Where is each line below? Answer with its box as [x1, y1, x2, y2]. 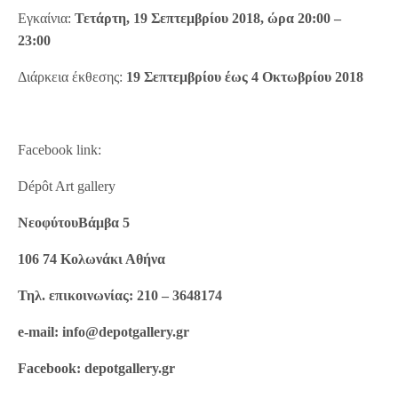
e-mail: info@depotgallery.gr [18, 324, 190, 340]
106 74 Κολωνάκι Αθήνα [18, 251, 166, 267]
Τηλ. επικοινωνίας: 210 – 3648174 [18, 288, 223, 304]
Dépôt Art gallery [18, 179, 116, 195]
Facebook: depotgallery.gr [18, 361, 176, 377]
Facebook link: [18, 142, 102, 158]
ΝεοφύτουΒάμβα [18, 215, 119, 231]
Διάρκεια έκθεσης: [18, 69, 127, 85]
